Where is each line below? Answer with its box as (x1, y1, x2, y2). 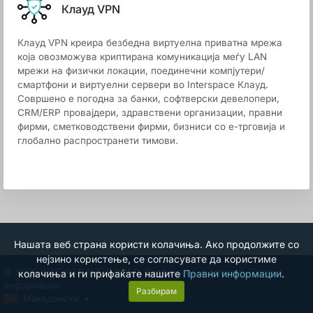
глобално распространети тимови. (17, 135, 178, 146)
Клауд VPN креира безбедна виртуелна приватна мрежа (17, 37, 282, 48)
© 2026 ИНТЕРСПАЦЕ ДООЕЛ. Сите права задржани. (3, 266, 249, 277)
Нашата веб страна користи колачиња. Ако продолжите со (14, 238, 299, 250)
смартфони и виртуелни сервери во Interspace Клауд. (17, 79, 268, 90)
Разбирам (136, 286, 177, 296)
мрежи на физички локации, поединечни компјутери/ (17, 65, 265, 76)
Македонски (17, 293, 79, 304)
